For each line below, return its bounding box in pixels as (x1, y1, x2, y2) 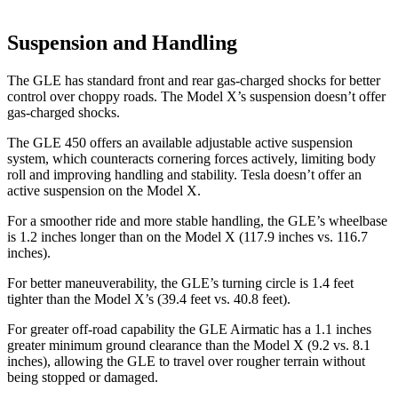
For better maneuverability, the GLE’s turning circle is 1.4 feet (7, 275, 354, 291)
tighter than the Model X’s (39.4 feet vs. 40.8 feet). (7, 291, 291, 306)
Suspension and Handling (7, 30, 237, 54)
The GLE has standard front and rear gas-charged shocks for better (7, 72, 380, 88)
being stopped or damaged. (7, 369, 158, 385)
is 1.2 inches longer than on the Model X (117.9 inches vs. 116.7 (7, 228, 368, 244)
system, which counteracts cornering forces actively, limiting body (7, 150, 376, 166)
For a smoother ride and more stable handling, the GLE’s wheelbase (7, 212, 387, 228)
